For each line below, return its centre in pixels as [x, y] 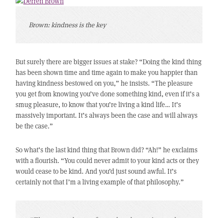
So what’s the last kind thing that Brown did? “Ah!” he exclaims [106, 150]
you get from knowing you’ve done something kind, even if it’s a [107, 94]
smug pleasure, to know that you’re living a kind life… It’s [98, 105]
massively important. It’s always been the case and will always [106, 115]
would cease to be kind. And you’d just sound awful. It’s [96, 171]
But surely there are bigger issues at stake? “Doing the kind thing [108, 62]
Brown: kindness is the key [67, 25]
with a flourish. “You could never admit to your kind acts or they [107, 161]
